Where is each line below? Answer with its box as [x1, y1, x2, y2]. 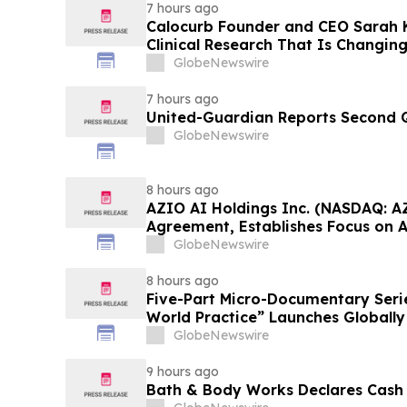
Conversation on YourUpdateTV [145, 54, 384, 73]
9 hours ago [145, 363, 219, 381]
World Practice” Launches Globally [145, 308, 405, 327]
